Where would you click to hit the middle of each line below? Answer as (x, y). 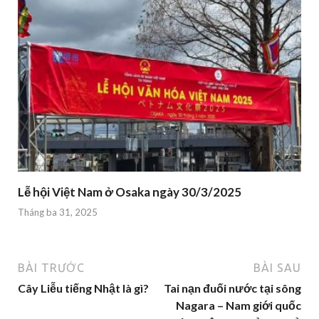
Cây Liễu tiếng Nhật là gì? (83, 288)
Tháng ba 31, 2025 (58, 213)
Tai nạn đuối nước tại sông (232, 288)
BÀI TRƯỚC (51, 268)
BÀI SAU (277, 268)
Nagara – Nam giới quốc (239, 305)
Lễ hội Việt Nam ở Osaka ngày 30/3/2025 (130, 192)
